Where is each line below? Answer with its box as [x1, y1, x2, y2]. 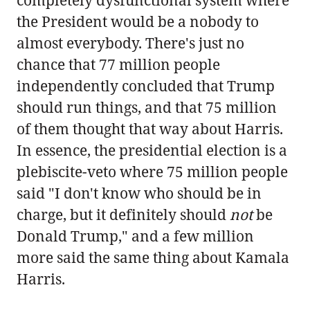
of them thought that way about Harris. [17, 118, 283, 138]
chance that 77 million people [17, 54, 220, 74]
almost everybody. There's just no [17, 33, 244, 53]
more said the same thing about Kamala [17, 247, 289, 267]
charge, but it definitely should [17, 204, 230, 224]
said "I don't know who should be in [17, 183, 262, 203]
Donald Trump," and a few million [17, 226, 254, 246]
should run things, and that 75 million [17, 97, 277, 117]
